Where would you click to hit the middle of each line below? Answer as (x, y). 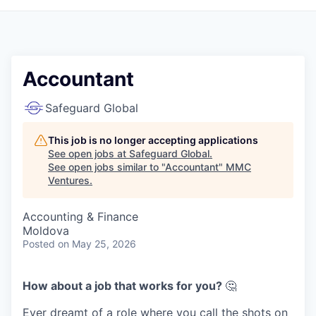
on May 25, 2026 (97, 243)
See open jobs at (89, 153)
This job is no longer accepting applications (153, 140)
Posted (39, 243)
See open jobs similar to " (107, 166)
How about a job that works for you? (124, 285)
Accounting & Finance (80, 216)
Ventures (69, 180)
